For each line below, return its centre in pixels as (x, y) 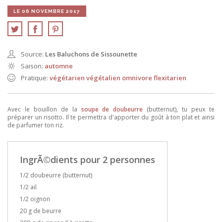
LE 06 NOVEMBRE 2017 (47, 11)
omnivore (138, 78)
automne (59, 66)
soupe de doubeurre (112, 110)
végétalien (104, 78)
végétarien (68, 78)
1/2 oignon (35, 199)
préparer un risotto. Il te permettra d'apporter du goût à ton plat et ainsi (111, 117)
